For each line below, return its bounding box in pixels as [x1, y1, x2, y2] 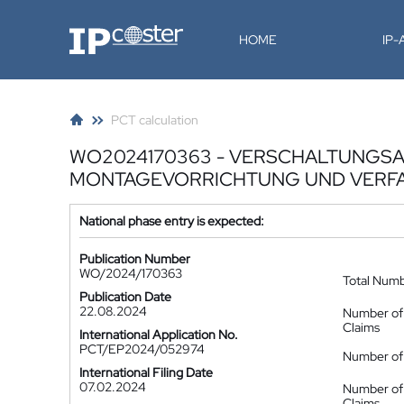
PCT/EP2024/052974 [79, 341, 205, 357]
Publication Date [79, 289, 171, 305]
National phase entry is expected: [79, 213, 264, 229]
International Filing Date [79, 364, 213, 381]
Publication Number [79, 251, 190, 267]
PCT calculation [111, 112, 198, 128]
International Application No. [79, 326, 238, 343]
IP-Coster [69, 23, 123, 40]
